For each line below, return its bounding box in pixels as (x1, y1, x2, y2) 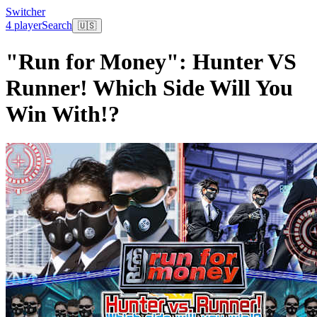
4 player (6, 19, 42, 31)
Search (42, 19, 72, 31)
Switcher (6, 6, 45, 18)
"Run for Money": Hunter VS (6, 49, 296, 75)
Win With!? (6, 101, 120, 127)
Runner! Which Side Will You (6, 75, 293, 101)
